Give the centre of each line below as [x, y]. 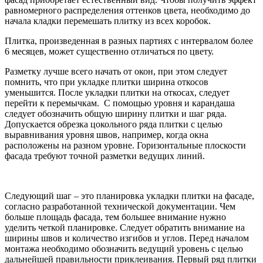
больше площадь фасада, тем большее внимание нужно [115, 217]
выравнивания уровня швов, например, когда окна [107, 134]
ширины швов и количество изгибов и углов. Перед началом [127, 238]
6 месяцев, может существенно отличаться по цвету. [109, 51]
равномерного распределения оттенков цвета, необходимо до [127, 10]
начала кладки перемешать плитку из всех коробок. [108, 21]
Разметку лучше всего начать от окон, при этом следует [116, 71]
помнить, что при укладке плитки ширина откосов [107, 82]
